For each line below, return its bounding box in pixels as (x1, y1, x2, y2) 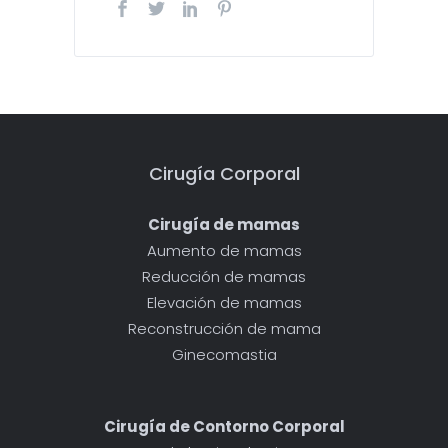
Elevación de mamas (146, 291, 302, 313)
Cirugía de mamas (148, 213, 300, 235)
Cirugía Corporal (148, 160, 300, 186)
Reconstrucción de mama (127, 317, 321, 339)
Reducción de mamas (142, 265, 306, 287)
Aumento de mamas (146, 239, 302, 261)
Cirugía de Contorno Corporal (103, 415, 345, 437)
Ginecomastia (171, 343, 277, 365)
